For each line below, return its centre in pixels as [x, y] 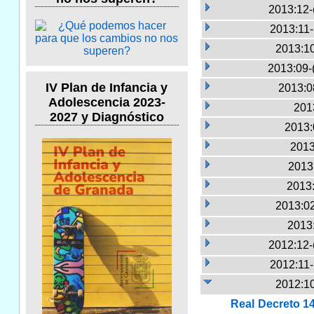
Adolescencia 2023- [107, 103]
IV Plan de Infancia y [107, 88]
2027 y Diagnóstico [107, 117]
